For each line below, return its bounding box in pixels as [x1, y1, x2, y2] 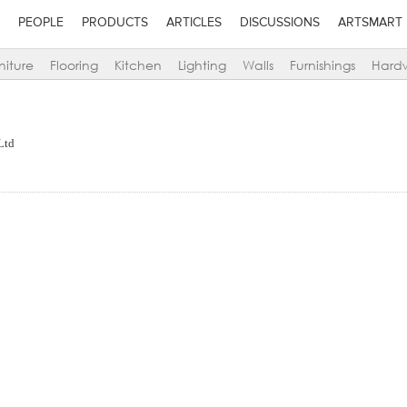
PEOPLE [17, 16, 64, 29]
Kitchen [114, 57, 162, 74]
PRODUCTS [81, 16, 148, 29]
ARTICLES [165, 16, 222, 29]
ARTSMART [337, 16, 402, 29]
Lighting [178, 57, 226, 74]
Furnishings [290, 57, 355, 74]
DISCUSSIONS [239, 16, 320, 29]
